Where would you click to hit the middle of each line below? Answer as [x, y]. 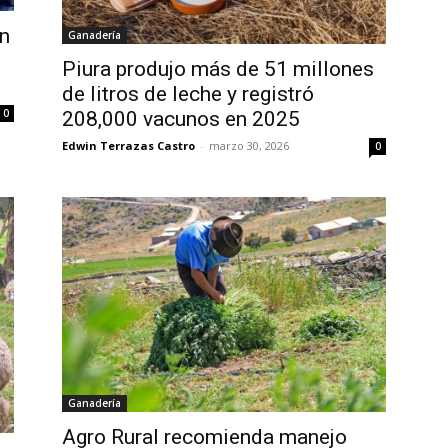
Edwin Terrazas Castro [128, 145]
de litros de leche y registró [188, 93]
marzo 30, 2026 [249, 145]
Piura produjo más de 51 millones [218, 68]
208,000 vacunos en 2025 [181, 118]
